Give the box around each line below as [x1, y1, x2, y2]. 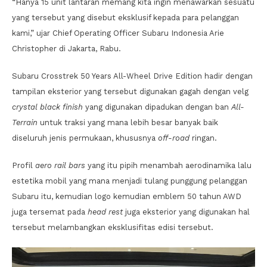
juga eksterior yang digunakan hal [123, 207, 250, 216]
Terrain [12, 117, 40, 127]
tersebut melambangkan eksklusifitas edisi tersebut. [12, 222, 213, 232]
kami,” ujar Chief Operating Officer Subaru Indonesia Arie [12, 28, 224, 38]
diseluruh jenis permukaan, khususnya [12, 133, 158, 142]
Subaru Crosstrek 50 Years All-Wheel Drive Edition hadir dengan [12, 71, 253, 80]
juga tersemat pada [12, 207, 88, 216]
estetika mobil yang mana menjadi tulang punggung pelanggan [12, 176, 247, 185]
